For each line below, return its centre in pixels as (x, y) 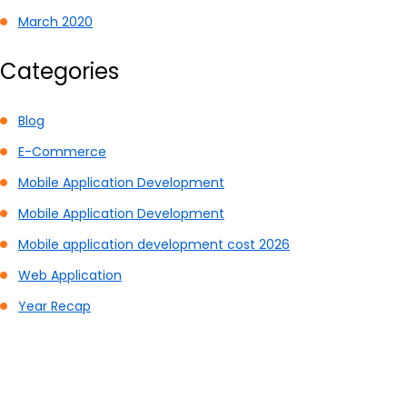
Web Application (70, 276)
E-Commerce (62, 152)
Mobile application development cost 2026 (154, 245)
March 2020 (55, 22)
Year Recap (55, 307)
